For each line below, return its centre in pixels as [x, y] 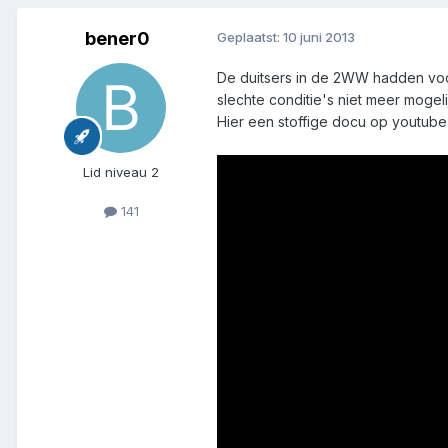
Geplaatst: [250, 36]
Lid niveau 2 [121, 171]
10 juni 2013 [319, 36]
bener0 [117, 38]
